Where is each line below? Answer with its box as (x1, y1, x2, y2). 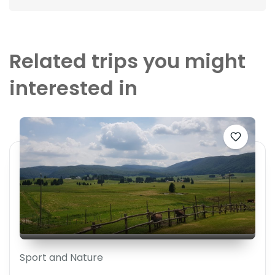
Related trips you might (9, 47, 246, 75)
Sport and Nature (20, 250, 103, 265)
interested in (9, 74, 137, 102)
